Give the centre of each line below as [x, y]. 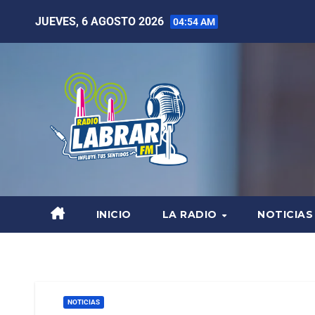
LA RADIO [191, 215]
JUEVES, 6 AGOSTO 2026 [101, 21]
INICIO [114, 215]
